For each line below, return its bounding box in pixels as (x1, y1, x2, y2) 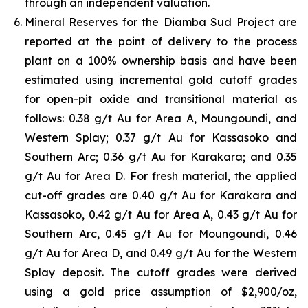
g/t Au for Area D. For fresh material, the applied (25, 169, 297, 184)
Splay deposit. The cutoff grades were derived (25, 265, 297, 280)
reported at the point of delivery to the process (25, 34, 297, 49)
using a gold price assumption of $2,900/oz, (25, 285, 297, 299)
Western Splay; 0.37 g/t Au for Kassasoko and (25, 131, 297, 145)
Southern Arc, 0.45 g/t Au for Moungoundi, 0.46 (25, 227, 297, 241)
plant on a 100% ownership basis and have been (25, 54, 297, 68)
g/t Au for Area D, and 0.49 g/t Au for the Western (25, 246, 297, 261)
